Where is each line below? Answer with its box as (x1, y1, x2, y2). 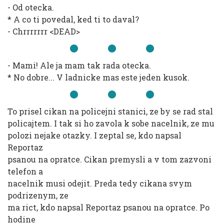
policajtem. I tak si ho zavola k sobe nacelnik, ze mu (7, 118, 214, 128)
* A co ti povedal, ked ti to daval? (7, 14, 139, 24)
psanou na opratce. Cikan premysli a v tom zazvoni (7, 154, 211, 164)
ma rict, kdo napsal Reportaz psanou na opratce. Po (7, 202, 209, 212)
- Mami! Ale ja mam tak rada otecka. (7, 60, 151, 70)
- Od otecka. (7, 2, 54, 12)
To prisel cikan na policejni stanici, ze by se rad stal (7, 106, 213, 116)
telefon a (7, 166, 43, 176)
